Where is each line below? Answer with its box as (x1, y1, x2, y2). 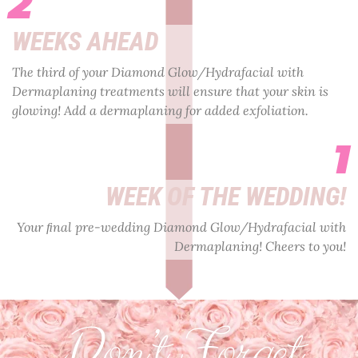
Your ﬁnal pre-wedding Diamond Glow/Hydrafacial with (17, 219, 346, 236)
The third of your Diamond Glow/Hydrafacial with (12, 64, 304, 81)
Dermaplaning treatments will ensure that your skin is (12, 83, 328, 100)
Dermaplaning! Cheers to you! (174, 238, 346, 255)
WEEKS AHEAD (12, 26, 158, 58)
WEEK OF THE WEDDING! (105, 181, 346, 213)
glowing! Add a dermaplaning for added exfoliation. (12, 102, 308, 119)
